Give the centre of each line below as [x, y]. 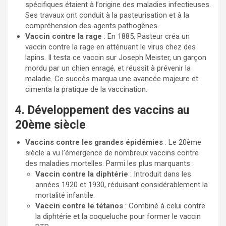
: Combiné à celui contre [164, 206]
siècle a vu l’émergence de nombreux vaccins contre [112, 153]
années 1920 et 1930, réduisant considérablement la [122, 185]
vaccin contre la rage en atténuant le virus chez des [110, 47]
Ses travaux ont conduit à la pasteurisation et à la [107, 15]
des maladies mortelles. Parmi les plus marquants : [109, 163]
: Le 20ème [182, 142]
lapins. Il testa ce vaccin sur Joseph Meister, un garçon [116, 58]
